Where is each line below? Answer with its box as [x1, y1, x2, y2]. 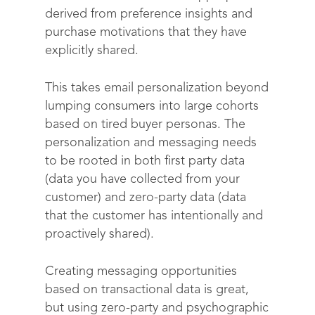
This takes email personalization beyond [45, 82, 269, 94]
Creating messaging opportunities [45, 265, 237, 278]
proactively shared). [45, 228, 154, 240]
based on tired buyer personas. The [45, 118, 245, 131]
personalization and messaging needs [45, 136, 257, 149]
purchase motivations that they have [45, 26, 247, 39]
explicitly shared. [45, 44, 139, 57]
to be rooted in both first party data [45, 155, 245, 167]
